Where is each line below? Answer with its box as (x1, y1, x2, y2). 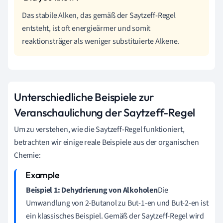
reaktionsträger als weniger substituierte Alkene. (22, 35, 180, 47)
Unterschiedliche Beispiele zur (14, 90, 154, 104)
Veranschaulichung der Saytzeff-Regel (14, 105, 196, 119)
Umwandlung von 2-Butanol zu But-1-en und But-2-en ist (26, 197, 209, 209)
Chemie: (14, 149, 41, 161)
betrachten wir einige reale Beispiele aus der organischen (14, 136, 199, 148)
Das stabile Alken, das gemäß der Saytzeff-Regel (22, 9, 176, 21)
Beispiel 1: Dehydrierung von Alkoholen (26, 184, 158, 196)
